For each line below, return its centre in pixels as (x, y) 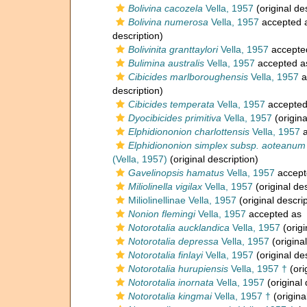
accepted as (275, 214)
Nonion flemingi (162, 214)
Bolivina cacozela (165, 8)
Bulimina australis (166, 63)
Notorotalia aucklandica (179, 228)
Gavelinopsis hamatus (176, 173)
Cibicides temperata (171, 104)
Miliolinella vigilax (165, 186)
